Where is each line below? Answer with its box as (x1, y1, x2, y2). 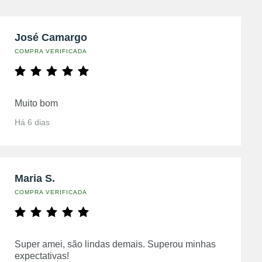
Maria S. (14, 172, 55, 184)
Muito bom (14, 98, 58, 108)
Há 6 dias (14, 117, 50, 127)
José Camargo (14, 31, 87, 43)
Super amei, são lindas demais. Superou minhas (14, 239, 216, 249)
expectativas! (14, 250, 69, 261)
